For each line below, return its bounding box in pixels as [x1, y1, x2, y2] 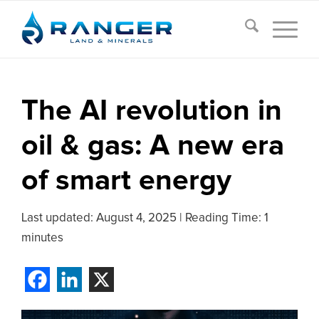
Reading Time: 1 [185, 212, 268, 224]
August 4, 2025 [96, 212, 177, 224]
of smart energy [21, 167, 231, 196]
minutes [21, 232, 63, 244]
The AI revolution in [21, 97, 282, 126]
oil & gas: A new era [21, 132, 284, 161]
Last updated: [21, 212, 96, 224]
